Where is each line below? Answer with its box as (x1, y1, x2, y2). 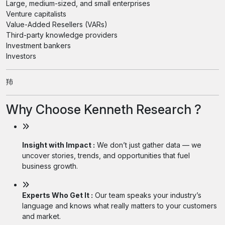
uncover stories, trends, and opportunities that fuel (22, 151, 190, 160)
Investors (6, 52, 36, 60)
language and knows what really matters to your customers (22, 201, 217, 210)
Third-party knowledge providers (6, 31, 118, 39)
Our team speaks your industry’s (93, 190, 201, 199)
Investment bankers (6, 41, 71, 50)
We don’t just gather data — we (95, 140, 201, 149)
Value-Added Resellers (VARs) (6, 20, 107, 29)
